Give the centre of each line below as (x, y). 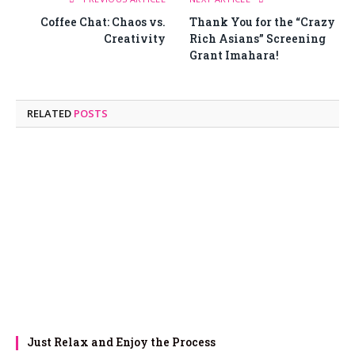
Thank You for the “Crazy (262, 22)
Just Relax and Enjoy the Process (121, 342)
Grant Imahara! (234, 55)
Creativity (135, 39)
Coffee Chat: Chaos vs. (103, 22)
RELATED (50, 114)
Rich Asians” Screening (258, 39)
